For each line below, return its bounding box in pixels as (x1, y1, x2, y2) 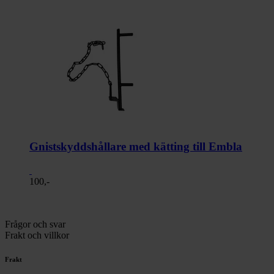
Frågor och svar (5, 218, 65, 229)
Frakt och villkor (5, 229, 69, 240)
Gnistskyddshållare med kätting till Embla (29, 139, 242, 153)
